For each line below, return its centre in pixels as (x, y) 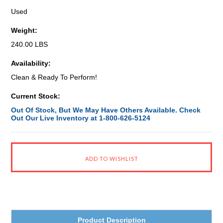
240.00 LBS (30, 44)
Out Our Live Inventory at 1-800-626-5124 (81, 118)
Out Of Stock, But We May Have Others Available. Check (106, 110)
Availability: (31, 63)
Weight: (24, 30)
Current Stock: (36, 96)
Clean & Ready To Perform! (54, 77)
